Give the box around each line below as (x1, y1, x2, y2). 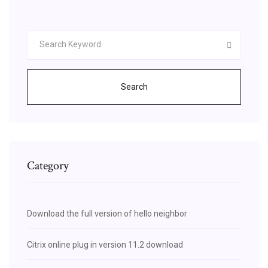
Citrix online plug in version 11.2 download (27, 239, 183, 249)
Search (120, 81, 148, 92)
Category (27, 157, 69, 173)
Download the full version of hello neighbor (27, 208, 187, 218)
